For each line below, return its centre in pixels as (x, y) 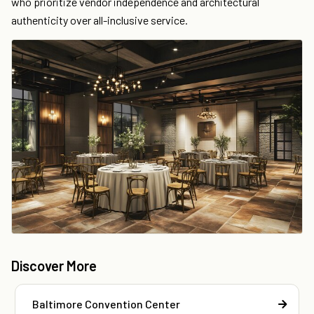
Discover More (54, 265)
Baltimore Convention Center (106, 303)
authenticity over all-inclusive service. (100, 20)
